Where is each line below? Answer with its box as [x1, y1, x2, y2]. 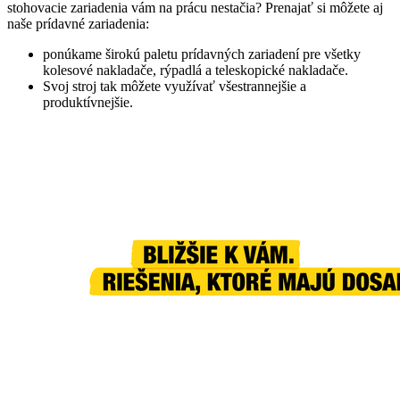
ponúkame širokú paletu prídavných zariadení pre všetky [43, 46, 361, 62]
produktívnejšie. [43, 95, 133, 111]
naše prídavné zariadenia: [7, 16, 149, 32]
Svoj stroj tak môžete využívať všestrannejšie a [43, 79, 306, 95]
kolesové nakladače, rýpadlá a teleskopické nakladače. [43, 62, 348, 79]
